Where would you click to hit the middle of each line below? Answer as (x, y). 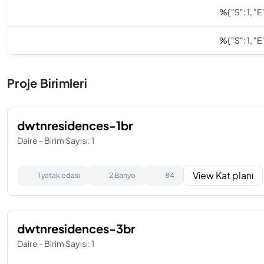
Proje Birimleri (47, 83)
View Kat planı (223, 175)
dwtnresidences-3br (76, 228)
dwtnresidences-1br (75, 125)
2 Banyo (122, 175)
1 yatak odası (59, 175)
